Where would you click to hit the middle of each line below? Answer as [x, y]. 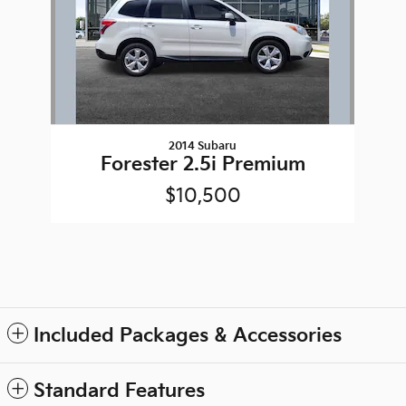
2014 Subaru [203, 146]
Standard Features [119, 391]
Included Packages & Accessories [188, 335]
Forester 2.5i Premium [203, 164]
